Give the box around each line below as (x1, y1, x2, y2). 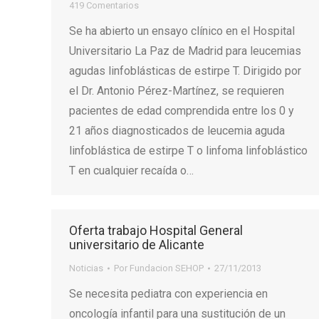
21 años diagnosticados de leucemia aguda (69, 124, 285, 137)
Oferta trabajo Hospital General (69, 223, 243, 238)
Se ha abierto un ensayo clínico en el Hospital (69, 24, 295, 38)
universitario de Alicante (69, 237, 204, 252)
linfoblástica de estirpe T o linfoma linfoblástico (69, 144, 308, 157)
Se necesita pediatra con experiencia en (69, 287, 268, 300)
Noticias (69, 263, 103, 273)
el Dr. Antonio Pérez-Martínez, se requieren (69, 84, 284, 98)
